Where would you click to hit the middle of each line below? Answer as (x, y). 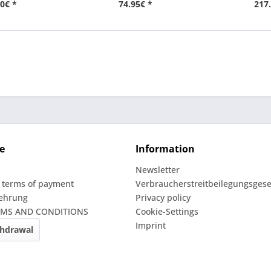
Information (165, 149)
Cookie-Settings (167, 211)
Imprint (151, 225)
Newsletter (158, 170)
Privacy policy (163, 198)
